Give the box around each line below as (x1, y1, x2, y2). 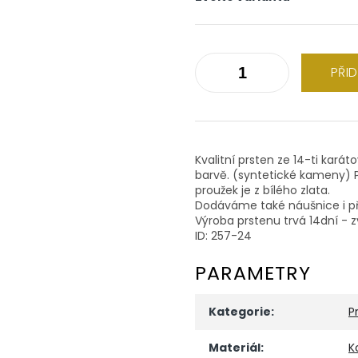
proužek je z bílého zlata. (195, 181, 330, 198)
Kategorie (209, 303, 271, 320)
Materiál (209, 339, 261, 356)
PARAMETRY (195, 259, 311, 286)
